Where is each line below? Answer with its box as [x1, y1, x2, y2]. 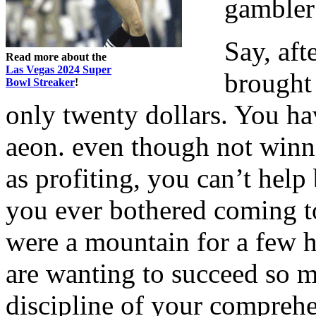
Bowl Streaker [6, 75, 75, 88]
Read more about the [6, 50, 107, 63]
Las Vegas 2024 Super [6, 63, 111, 75]
